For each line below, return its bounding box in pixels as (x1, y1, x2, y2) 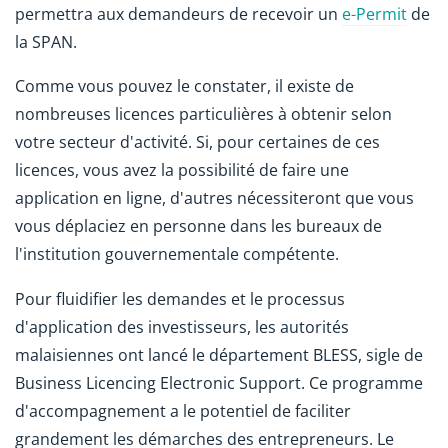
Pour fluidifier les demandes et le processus (15, 288, 345, 311)
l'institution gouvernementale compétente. (15, 243, 339, 266)
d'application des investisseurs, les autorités (15, 316, 349, 339)
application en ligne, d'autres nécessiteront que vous (15, 187, 414, 210)
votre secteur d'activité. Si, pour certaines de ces (15, 131, 380, 154)
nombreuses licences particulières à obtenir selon (15, 103, 392, 126)
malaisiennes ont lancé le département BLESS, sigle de (15, 344, 423, 367)
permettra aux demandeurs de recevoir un (15, 2, 342, 25)
